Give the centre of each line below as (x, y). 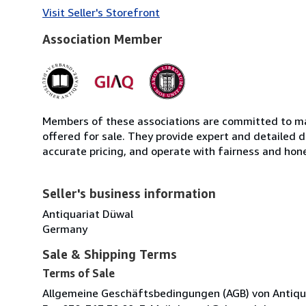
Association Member (102, 39)
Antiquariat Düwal (88, 213)
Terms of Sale (79, 273)
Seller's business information (129, 193)
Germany (65, 228)
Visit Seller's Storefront (101, 12)
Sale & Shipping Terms (110, 254)
